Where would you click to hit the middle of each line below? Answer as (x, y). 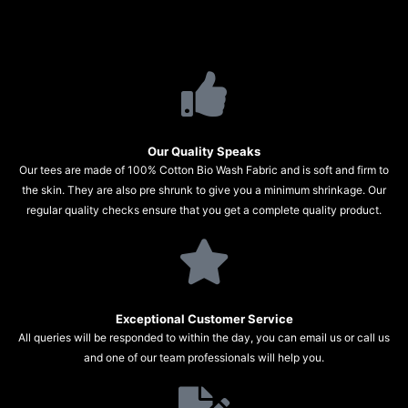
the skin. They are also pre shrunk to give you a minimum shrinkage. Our (204, 190)
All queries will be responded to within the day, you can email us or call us (204, 338)
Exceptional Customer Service (204, 319)
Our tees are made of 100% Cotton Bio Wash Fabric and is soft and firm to (204, 170)
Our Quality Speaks (204, 152)
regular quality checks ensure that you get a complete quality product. (204, 210)
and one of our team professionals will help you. (204, 358)
